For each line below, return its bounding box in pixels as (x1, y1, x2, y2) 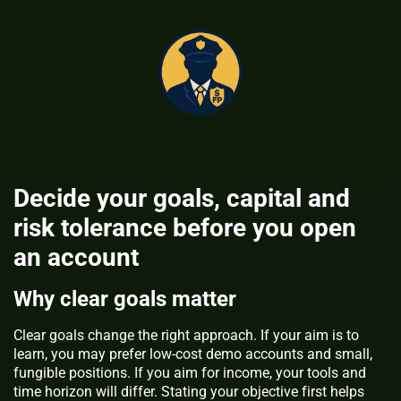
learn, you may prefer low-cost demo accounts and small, (13, 346, 372, 363)
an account (13, 243, 139, 273)
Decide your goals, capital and (13, 183, 350, 214)
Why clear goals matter (13, 286, 236, 312)
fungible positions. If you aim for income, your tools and (13, 364, 366, 382)
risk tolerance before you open (13, 213, 356, 243)
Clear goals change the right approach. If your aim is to (13, 327, 359, 345)
